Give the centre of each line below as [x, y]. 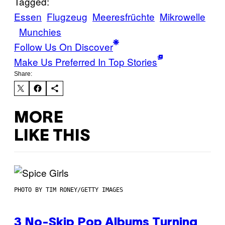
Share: [23, 74]
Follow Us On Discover [64, 47]
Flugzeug [67, 17]
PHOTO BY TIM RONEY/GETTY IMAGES [69, 190]
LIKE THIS [52, 136]
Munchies [40, 32]
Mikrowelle [183, 17]
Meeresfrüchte [124, 17]
